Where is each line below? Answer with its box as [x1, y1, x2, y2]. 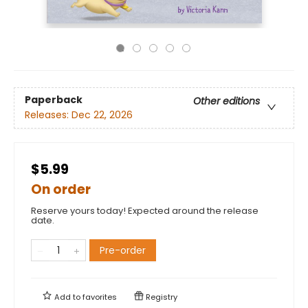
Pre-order [100, 243, 146, 257]
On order [31, 179, 91, 199]
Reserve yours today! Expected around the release [31, 203, 258, 217]
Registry [144, 291, 177, 302]
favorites [82, 291, 117, 302]
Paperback [25, 92, 82, 107]
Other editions [193, 93, 260, 108]
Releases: [25, 107, 71, 122]
